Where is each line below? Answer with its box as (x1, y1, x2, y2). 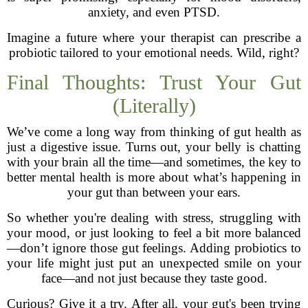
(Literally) (112, 94, 196, 117)
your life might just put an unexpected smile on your (7, 256, 301, 270)
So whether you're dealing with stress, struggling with (7, 210, 301, 225)
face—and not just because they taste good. (41, 271, 267, 285)
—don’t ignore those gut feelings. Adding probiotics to (7, 241, 301, 255)
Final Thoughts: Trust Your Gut (7, 71, 301, 93)
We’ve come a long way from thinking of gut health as (7, 124, 301, 139)
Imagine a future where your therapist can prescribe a (7, 30, 301, 45)
